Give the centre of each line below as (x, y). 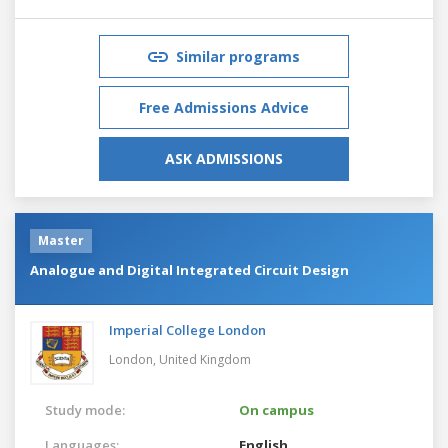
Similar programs (238, 56)
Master (61, 240)
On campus (276, 409)
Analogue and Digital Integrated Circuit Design (189, 269)
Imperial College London (187, 329)
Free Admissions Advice (224, 107)
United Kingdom (205, 359)
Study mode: (85, 409)
